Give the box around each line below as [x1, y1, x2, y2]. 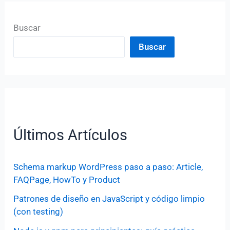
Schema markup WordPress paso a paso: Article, [13, 161, 203, 172]
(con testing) [13, 206, 64, 217]
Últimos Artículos [13, 126, 128, 144]
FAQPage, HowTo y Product [13, 174, 121, 185]
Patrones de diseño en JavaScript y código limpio [13, 194, 205, 204]
